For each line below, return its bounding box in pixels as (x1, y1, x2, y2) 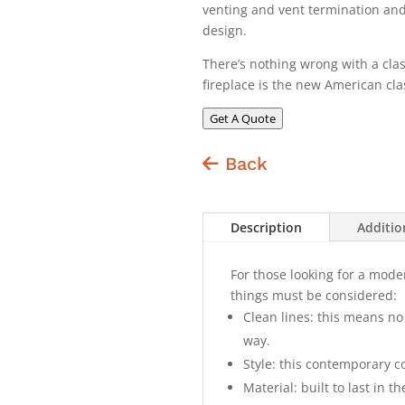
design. (202, 21, 247, 39)
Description (231, 218, 302, 236)
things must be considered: (231, 286, 397, 304)
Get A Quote (210, 109, 276, 127)
